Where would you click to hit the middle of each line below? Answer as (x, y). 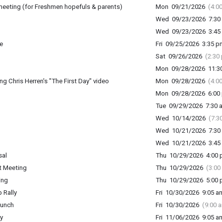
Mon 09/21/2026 (182, 7)
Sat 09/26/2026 (180, 56)
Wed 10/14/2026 (182, 118)
